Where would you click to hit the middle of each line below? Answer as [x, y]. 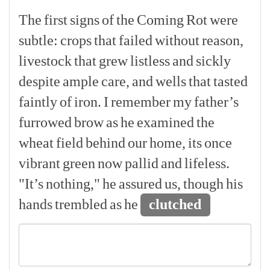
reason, [223, 40]
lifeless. [207, 163]
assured [140, 184]
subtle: [38, 40]
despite [39, 81]
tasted [231, 81]
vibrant [39, 163]
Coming [160, 20]
